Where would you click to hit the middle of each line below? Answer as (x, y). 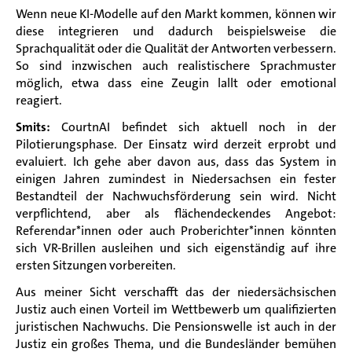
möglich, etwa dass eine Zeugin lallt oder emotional (176, 82)
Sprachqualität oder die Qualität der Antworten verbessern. (176, 48)
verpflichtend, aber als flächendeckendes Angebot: (176, 213)
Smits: (33, 126)
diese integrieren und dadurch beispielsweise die (176, 31)
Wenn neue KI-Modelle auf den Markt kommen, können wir (176, 13)
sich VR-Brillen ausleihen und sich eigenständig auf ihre (176, 247)
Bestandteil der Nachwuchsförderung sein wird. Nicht (176, 196)
